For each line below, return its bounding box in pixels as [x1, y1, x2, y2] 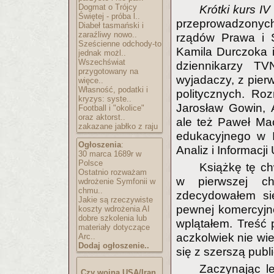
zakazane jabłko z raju [78, 122, 158, 131]
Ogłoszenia [78, 140, 121, 149]
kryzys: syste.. [78, 94, 131, 103]
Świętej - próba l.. [78, 12, 140, 21]
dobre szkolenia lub [78, 213, 147, 223]
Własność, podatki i [78, 85, 148, 94]
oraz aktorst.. [78, 113, 125, 122]
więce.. [78, 76, 103, 85]
